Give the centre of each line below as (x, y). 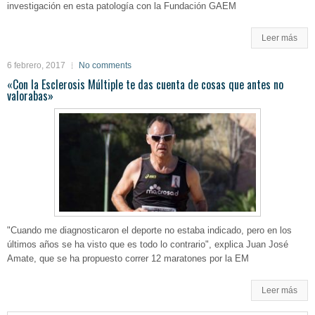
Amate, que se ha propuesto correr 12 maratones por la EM (128, 259)
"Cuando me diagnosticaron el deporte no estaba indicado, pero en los (149, 231)
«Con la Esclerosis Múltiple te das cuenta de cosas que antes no (145, 85)
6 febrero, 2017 (36, 66)
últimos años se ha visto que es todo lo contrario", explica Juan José (148, 245)
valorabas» (30, 96)
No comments (105, 66)
